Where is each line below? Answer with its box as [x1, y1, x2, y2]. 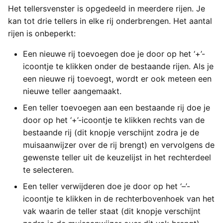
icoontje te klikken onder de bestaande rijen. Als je [23, 61, 214, 71]
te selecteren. [23, 164, 74, 175]
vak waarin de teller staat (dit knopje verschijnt [23, 206, 201, 216]
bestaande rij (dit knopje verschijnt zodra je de [23, 127, 199, 137]
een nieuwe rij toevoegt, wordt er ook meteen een [23, 73, 212, 84]
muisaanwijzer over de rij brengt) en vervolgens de [23, 139, 215, 150]
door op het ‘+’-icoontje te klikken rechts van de [23, 114, 205, 125]
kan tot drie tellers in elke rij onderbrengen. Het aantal [8, 15, 212, 26]
